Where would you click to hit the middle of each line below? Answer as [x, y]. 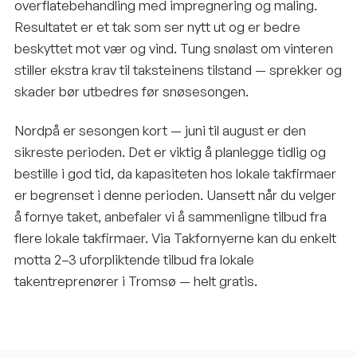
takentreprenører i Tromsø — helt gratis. [136, 281]
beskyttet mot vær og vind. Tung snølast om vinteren [174, 48]
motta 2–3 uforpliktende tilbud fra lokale [134, 259]
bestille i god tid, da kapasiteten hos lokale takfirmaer [175, 173]
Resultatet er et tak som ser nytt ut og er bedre [157, 27]
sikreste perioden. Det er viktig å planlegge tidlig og [170, 152]
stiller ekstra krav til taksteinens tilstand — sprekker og [178, 70]
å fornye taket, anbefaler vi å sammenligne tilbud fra [171, 216]
